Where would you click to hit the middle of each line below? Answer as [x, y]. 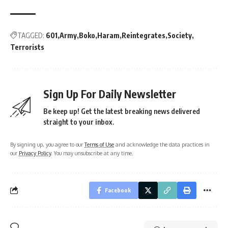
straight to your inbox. [79, 122]
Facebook [118, 190]
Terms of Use [99, 144]
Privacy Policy [35, 153]
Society [180, 35]
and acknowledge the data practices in [162, 144]
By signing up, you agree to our [47, 144]
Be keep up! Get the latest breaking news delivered [122, 111]
